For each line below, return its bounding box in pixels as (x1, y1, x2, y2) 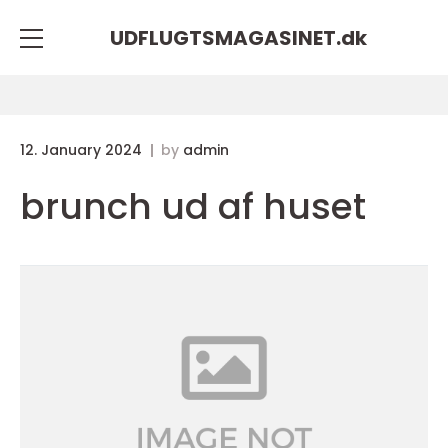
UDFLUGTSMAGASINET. (109, 23, 341, 52)
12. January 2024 (20, 140, 146, 160)
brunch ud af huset (20, 181, 366, 232)
